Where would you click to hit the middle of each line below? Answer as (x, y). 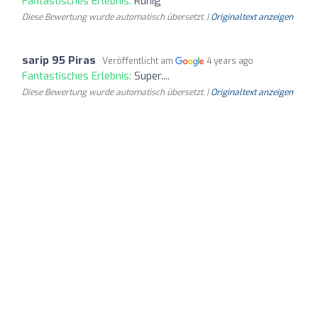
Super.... (152, 76)
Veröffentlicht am (139, 61)
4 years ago (230, 61)
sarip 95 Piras (59, 60)
